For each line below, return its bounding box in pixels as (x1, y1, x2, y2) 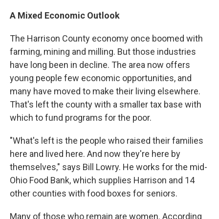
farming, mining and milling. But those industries (10, 46, 196, 57)
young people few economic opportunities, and (10, 72, 192, 83)
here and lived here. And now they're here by (10, 148, 180, 159)
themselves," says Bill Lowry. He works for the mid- (10, 161, 207, 172)
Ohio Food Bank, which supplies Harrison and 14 (10, 175, 195, 185)
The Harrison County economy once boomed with (10, 33, 203, 44)
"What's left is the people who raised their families (10, 135, 203, 146)
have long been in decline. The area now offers (10, 59, 190, 70)
